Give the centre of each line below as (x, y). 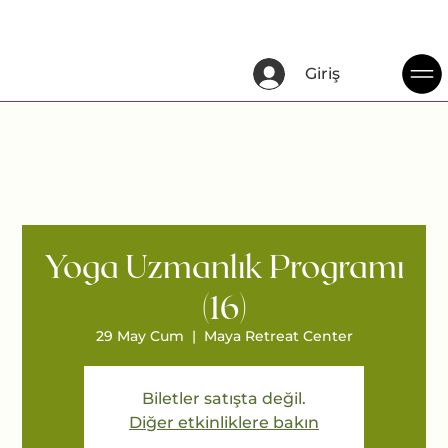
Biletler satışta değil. (224, 399)
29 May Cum (139, 336)
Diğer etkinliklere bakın (224, 423)
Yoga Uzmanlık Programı (224, 265)
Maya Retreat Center (278, 336)
